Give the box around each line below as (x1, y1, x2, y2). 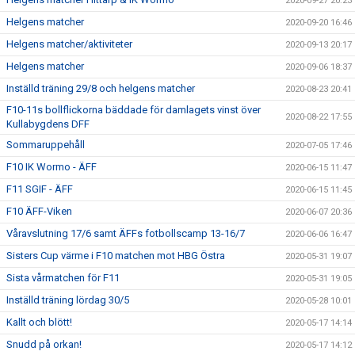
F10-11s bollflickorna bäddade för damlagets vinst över (6, 104, 261, 116)
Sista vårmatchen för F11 (6, 272, 120, 284)
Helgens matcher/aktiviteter (6, 38, 132, 50)
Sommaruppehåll (6, 139, 85, 151)
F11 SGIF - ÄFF (6, 183, 73, 195)
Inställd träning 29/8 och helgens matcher (6, 82, 195, 94)
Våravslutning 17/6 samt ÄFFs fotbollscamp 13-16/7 (6, 227, 245, 239)
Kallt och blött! (6, 316, 72, 328)
